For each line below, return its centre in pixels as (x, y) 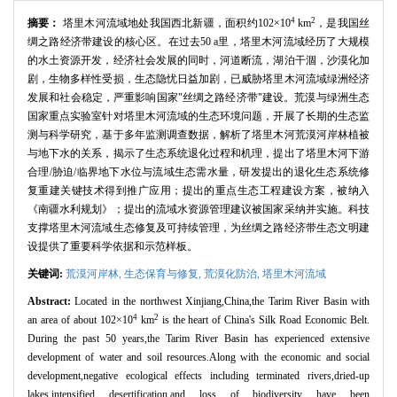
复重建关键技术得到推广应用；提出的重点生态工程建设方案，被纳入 (198, 191)
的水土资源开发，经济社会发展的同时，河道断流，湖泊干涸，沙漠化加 (198, 61)
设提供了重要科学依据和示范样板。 (113, 247)
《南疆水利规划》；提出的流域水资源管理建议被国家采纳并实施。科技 (198, 210)
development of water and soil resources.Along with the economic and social (198, 358)
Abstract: (51, 302)
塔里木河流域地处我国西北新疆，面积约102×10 (176, 23)
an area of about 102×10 (80, 320)
